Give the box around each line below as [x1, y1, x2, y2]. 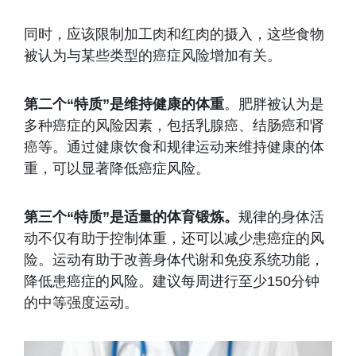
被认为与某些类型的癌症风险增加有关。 [24, 48, 281, 64]
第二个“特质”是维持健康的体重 [24, 96, 224, 112]
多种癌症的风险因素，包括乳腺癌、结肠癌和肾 [24, 118, 324, 133]
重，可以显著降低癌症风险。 [24, 161, 210, 176]
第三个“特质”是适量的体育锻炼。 [24, 209, 238, 225]
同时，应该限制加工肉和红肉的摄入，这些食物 [24, 26, 324, 42]
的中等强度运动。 [24, 295, 138, 311]
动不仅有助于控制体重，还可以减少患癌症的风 [24, 230, 324, 246]
